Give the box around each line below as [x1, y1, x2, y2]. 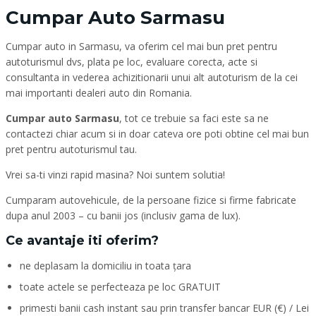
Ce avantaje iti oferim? [6, 233, 159, 248]
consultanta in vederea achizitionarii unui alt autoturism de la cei [6, 71, 298, 84]
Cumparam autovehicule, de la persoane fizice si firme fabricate [6, 193, 296, 207]
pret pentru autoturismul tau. [6, 142, 137, 156]
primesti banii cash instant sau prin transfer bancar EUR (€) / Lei [20, 301, 309, 315]
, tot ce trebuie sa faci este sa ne [119, 111, 269, 125]
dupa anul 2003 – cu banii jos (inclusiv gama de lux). [6, 209, 241, 222]
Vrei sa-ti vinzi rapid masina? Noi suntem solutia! [6, 168, 225, 181]
